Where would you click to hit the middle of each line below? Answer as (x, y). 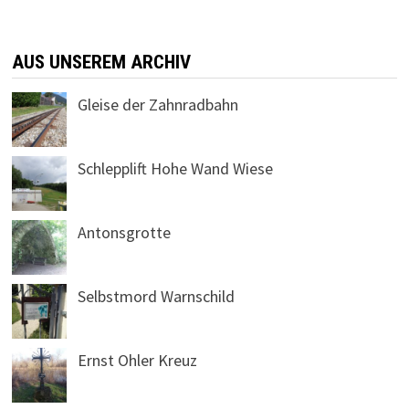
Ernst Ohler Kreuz (137, 361)
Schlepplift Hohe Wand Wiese (175, 169)
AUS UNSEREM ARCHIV (101, 63)
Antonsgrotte (124, 233)
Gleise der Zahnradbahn (157, 105)
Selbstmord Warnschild (156, 297)
